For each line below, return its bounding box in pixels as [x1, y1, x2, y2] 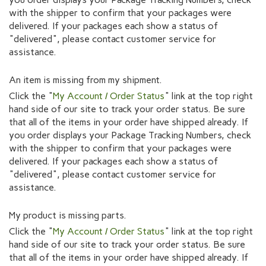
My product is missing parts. [9, 209, 126, 221]
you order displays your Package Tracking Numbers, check [9, 129, 251, 141]
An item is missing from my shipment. [9, 74, 162, 85]
